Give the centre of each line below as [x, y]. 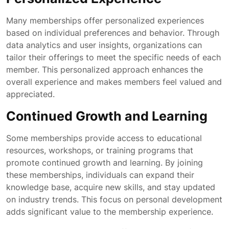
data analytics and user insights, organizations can [104, 45]
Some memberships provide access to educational [104, 138]
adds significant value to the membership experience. [110, 212]
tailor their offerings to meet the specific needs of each [113, 57]
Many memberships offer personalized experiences [105, 20]
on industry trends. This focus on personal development [114, 199]
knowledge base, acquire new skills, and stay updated [111, 187]
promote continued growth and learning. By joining [105, 163]
